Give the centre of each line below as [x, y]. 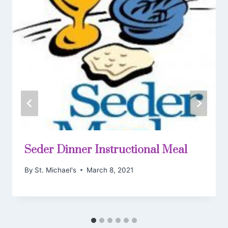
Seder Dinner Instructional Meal [106, 150]
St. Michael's [56, 170]
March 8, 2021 [110, 170]
